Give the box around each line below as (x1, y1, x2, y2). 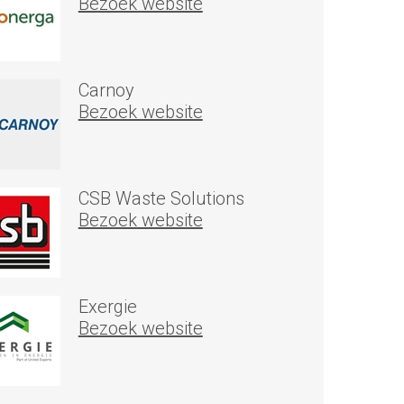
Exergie (78, 296, 137, 317)
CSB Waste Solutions (78, 188, 244, 209)
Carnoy (78, 79, 134, 101)
